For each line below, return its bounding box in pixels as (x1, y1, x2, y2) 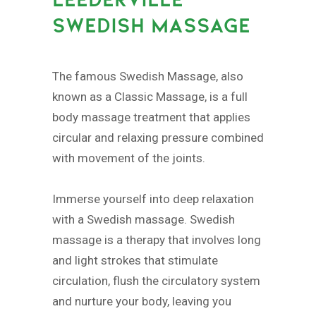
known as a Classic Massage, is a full (52, 89, 248, 104)
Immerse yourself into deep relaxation (52, 191, 254, 206)
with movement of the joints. (52, 150, 205, 165)
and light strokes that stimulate (52, 253, 218, 267)
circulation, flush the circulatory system (52, 273, 260, 288)
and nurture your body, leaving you (52, 293, 231, 308)
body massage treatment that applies (52, 109, 250, 124)
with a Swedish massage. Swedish (52, 212, 235, 226)
